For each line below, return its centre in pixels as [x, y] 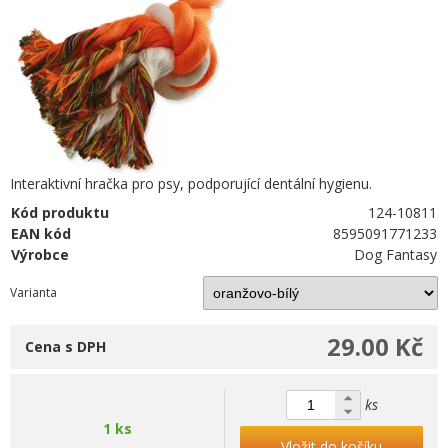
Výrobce [40, 254]
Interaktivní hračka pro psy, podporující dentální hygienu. [191, 183]
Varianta [33, 292]
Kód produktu [60, 212]
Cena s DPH [65, 346]
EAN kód [41, 233]
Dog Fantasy [396, 254]
